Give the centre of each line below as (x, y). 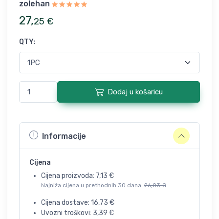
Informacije (64, 136)
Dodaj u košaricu (135, 92)
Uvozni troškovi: (67, 213)
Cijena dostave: (66, 203)
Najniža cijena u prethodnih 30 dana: (93, 185)
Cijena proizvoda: (68, 176)
